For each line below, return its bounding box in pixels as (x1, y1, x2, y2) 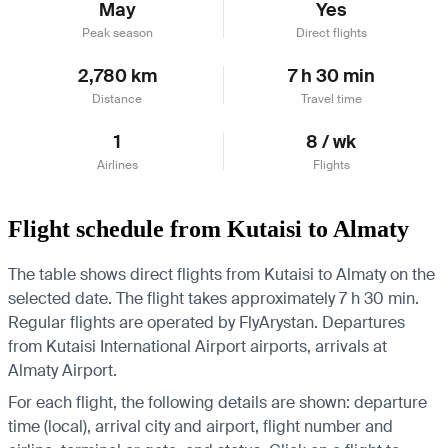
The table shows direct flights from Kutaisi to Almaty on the (8, 263, 435, 285)
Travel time (300, 90, 362, 107)
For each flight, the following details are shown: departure (8, 391, 427, 413)
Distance (92, 90, 142, 107)
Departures (318, 311, 405, 333)
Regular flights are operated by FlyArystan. (8, 311, 318, 333)
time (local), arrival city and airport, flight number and (8, 415, 393, 437)
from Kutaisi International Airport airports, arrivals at (8, 335, 387, 357)
